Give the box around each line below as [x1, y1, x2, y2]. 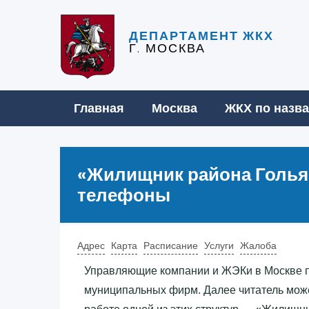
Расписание [143, 239, 198, 251]
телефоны [77, 182, 170, 208]
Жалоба [240, 239, 277, 251]
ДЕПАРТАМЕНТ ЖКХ [129, 27, 274, 45]
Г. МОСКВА [129, 39, 206, 57]
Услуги [204, 239, 234, 251]
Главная [74, 101, 124, 115]
